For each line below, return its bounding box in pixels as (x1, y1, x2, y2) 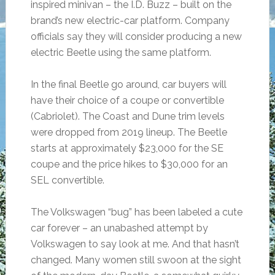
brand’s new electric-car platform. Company (30, 15, 230, 26)
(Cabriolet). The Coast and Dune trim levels (30, 110, 225, 122)
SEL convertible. (30, 174, 104, 186)
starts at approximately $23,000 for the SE (30, 142, 223, 154)
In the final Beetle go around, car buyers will (30, 79, 227, 90)
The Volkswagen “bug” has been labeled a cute (30, 206, 242, 218)
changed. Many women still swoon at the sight (30, 254, 241, 266)
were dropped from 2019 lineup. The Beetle (30, 126, 227, 138)
